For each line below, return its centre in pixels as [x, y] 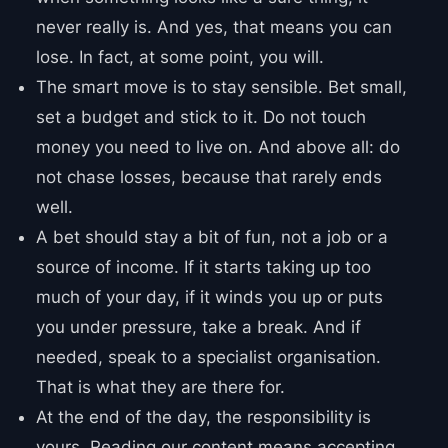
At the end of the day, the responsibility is [203, 417]
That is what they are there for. [160, 387]
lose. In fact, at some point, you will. [179, 57]
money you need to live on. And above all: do [217, 147]
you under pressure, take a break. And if [198, 327]
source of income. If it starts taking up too [203, 267]
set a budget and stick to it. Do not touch [200, 117]
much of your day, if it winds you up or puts [209, 297]
